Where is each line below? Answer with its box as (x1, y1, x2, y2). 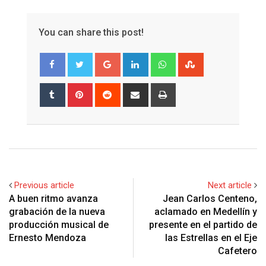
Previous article (14, 180, 74, 191)
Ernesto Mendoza (9, 232, 86, 244)
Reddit (118, 84, 143, 96)
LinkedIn (146, 54, 179, 65)
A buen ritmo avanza (9, 193, 98, 205)
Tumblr (63, 84, 90, 96)
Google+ (118, 54, 152, 65)
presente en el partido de (149, 219, 257, 231)
